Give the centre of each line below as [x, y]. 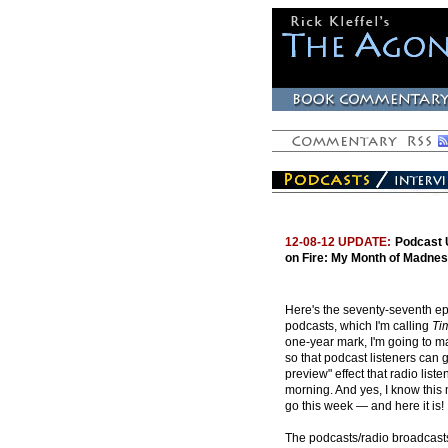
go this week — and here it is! [364, 406]
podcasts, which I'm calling [358, 326]
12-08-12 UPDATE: [338, 242]
